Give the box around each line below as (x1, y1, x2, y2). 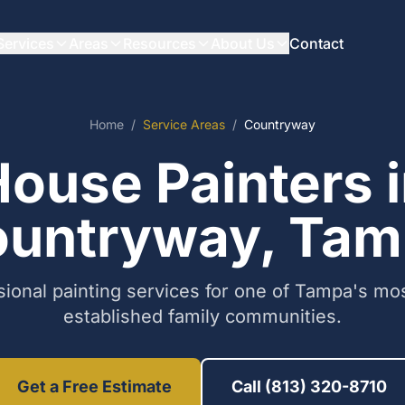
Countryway (244, 117, 316, 132)
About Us (210, 34, 275, 52)
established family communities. (63, 306, 342, 327)
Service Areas (143, 117, 225, 132)
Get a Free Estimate (16, 377, 172, 396)
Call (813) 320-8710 (231, 377, 387, 396)
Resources (122, 34, 196, 52)
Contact (288, 34, 344, 52)
